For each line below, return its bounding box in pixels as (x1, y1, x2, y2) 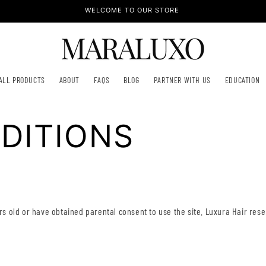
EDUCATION (224, 75, 260, 85)
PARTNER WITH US (153, 75, 211, 85)
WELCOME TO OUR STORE (84, 6, 179, 14)
